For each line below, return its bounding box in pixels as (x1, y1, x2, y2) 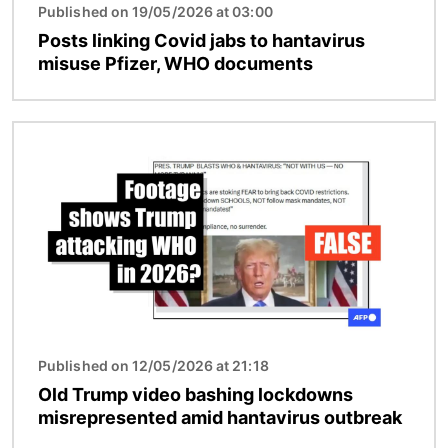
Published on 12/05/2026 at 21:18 (38, 357, 269, 375)
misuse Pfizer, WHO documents (38, 53, 313, 75)
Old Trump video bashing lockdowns (38, 384, 353, 406)
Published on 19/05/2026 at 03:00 (38, 3, 273, 21)
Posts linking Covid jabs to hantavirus (38, 30, 365, 52)
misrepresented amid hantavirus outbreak (38, 407, 402, 429)
